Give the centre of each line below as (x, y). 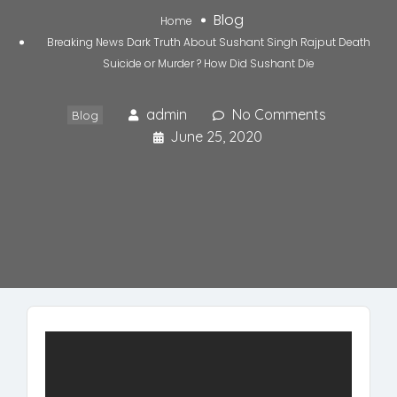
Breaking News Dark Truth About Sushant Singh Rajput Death (209, 43)
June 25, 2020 (216, 137)
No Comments (279, 115)
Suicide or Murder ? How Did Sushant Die (209, 64)
